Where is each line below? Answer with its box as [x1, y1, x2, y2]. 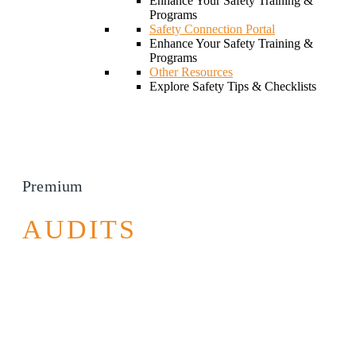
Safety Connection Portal [149, 22, 275, 36]
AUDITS [22, 214, 137, 244]
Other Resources [149, 65, 233, 79]
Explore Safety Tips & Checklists [149, 79, 316, 93]
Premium [22, 177, 83, 195]
